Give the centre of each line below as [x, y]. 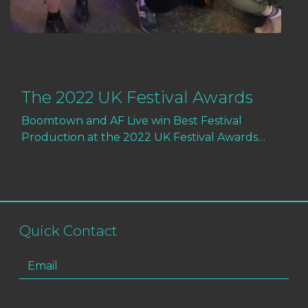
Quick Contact [69, 231]
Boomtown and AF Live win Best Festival [132, 121]
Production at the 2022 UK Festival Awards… [143, 137]
